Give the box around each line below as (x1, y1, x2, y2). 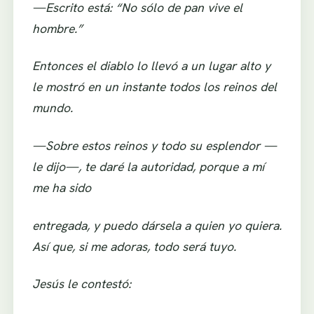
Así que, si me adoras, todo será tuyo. (32, 238, 236, 254)
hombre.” (32, 20, 83, 36)
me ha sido (32, 179, 91, 196)
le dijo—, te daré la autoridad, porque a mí (32, 158, 264, 175)
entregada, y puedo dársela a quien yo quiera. (32, 217, 282, 233)
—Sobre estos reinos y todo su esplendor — (32, 137, 277, 154)
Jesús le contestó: (32, 275, 131, 292)
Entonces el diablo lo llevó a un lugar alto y (32, 57, 271, 74)
